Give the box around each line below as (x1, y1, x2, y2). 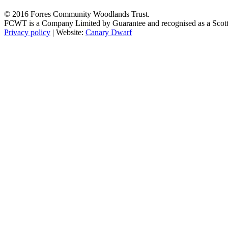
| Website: (50, 27, 85, 37)
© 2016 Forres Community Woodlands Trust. (4, 9, 150, 18)
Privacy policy (4, 27, 50, 37)
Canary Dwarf (85, 27, 132, 37)
